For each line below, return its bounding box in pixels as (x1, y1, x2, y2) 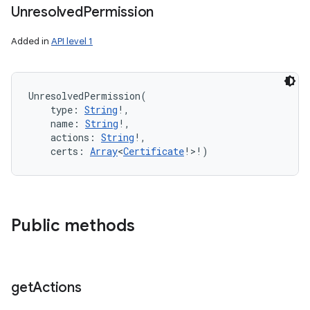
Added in (11, 35, 51, 47)
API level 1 (51, 35, 93, 47)
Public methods (11, 215, 135, 236)
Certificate (123, 145, 184, 158)
